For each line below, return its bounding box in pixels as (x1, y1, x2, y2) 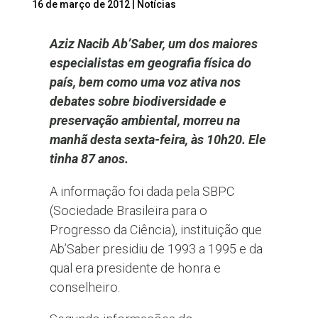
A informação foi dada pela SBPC (49, 183, 234, 199)
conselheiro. (49, 279, 120, 295)
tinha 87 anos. (49, 151, 128, 167)
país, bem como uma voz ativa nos (49, 75, 241, 90)
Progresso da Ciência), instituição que (49, 221, 262, 237)
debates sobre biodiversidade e (49, 94, 226, 109)
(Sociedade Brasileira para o (49, 202, 207, 218)
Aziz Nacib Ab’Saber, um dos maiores (49, 36, 258, 52)
